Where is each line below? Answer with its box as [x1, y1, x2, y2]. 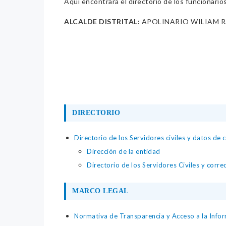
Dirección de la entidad [87, 147, 160, 156]
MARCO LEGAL [72, 187, 129, 195]
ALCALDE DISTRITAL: [64, 17, 140, 26]
